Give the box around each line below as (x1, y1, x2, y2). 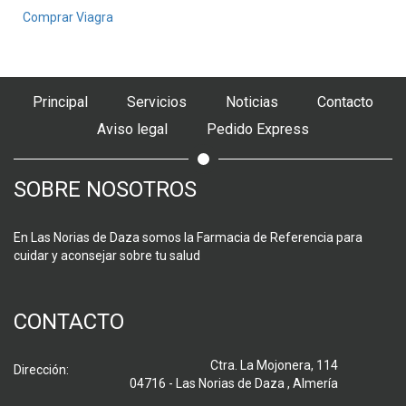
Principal (33, 92, 88, 111)
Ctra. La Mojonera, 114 (210, 357, 338, 372)
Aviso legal (97, 120, 168, 138)
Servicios (127, 92, 187, 111)
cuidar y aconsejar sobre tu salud (14, 247, 200, 263)
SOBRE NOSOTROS (14, 176, 197, 202)
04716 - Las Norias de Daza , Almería (130, 375, 338, 391)
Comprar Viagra (23, 9, 113, 24)
